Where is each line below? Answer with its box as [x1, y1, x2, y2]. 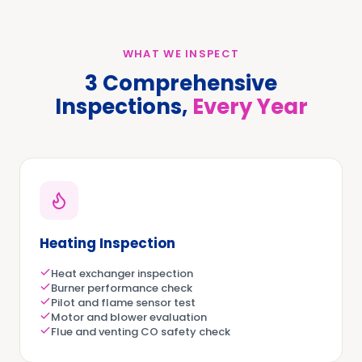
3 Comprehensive [85, 69, 277, 98]
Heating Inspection [40, 234, 175, 253]
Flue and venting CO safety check [51, 324, 230, 339]
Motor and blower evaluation [51, 309, 207, 325]
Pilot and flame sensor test [51, 295, 196, 310]
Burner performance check [51, 280, 192, 296]
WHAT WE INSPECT [122, 46, 240, 61]
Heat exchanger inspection [51, 266, 193, 281]
